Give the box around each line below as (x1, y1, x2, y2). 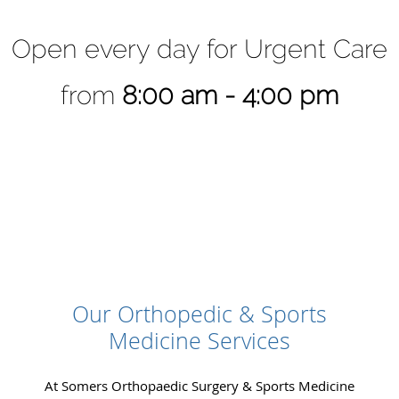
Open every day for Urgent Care (12, 33, 387, 65)
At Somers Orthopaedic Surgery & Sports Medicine (45, 376, 354, 395)
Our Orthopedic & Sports (72, 298, 327, 329)
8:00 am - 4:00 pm (122, 79, 338, 111)
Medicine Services (109, 325, 290, 355)
